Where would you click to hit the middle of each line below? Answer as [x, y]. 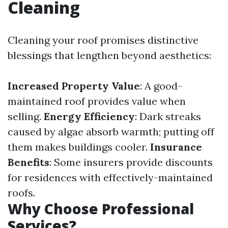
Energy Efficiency [89, 116]
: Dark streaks [168, 116]
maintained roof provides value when [97, 101]
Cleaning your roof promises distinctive [103, 40]
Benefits [28, 162]
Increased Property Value [74, 86]
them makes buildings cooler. [79, 147]
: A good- [161, 86]
